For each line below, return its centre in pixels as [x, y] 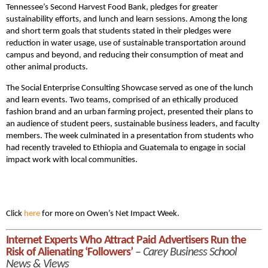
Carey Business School [190, 253]
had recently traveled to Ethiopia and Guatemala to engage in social [126, 148]
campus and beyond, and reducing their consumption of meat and [125, 55]
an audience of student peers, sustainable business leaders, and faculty [133, 124]
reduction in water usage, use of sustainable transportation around [126, 43]
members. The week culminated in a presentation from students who [130, 136]
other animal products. [47, 67]
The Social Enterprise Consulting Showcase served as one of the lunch [130, 88]
